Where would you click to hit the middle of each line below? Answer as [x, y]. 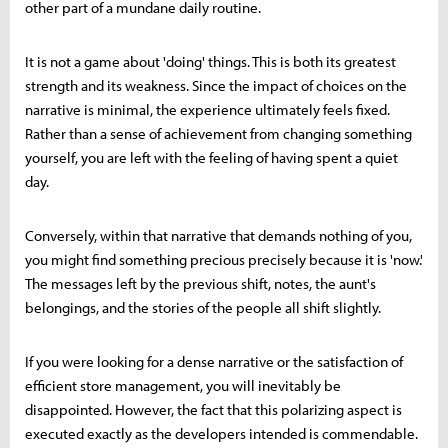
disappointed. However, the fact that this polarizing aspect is [213, 410]
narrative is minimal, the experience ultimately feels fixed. [207, 110]
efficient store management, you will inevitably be [183, 386]
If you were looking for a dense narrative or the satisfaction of [214, 362]
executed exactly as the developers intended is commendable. [221, 434]
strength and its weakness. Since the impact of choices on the [216, 86]
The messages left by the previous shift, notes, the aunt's [200, 284]
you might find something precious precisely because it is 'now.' [224, 260]
